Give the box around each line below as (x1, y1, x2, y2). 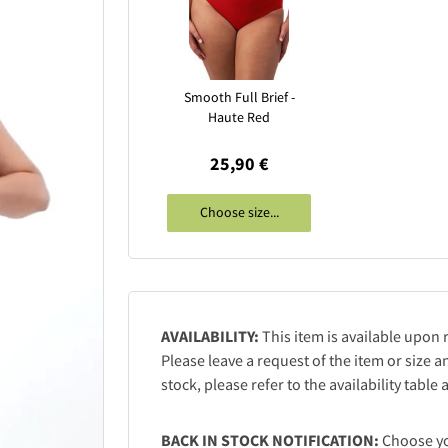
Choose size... (199, 203, 279, 222)
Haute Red (208, 108, 271, 126)
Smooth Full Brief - (183, 88, 295, 106)
